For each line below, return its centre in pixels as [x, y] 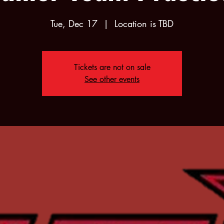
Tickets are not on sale [112, 67]
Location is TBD [144, 23]
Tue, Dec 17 [74, 23]
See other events [112, 79]
